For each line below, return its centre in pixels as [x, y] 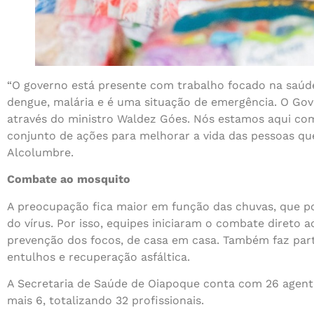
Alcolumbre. [40, 152]
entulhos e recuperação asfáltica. [98, 257]
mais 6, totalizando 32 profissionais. [105, 301]
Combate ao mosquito [69, 179]
